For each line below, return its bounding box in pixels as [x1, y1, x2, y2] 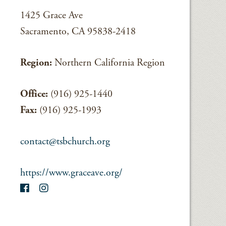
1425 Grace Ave [20, 9, 83, 22]
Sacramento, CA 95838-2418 [20, 25, 136, 38]
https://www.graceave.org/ [20, 166, 123, 179]
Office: [20, 88, 48, 100]
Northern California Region [52, 56, 165, 69]
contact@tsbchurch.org [20, 135, 110, 148]
